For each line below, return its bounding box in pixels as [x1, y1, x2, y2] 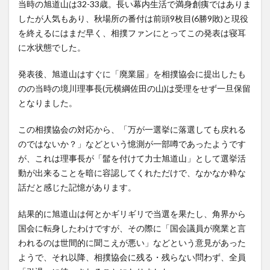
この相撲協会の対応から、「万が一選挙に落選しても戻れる [18, 124, 246, 134]
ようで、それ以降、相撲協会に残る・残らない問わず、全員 [18, 252, 246, 262]
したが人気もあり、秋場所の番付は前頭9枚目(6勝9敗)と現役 [18, 13, 248, 24]
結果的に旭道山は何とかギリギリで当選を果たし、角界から [18, 209, 246, 219]
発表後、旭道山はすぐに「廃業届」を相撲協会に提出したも [18, 69, 246, 79]
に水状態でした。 [18, 42, 86, 52]
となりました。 [18, 98, 77, 108]
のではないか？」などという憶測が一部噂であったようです [18, 139, 246, 149]
